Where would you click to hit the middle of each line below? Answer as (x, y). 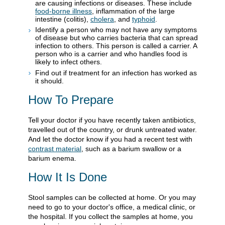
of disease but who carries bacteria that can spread (117, 38)
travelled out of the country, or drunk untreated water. (113, 130)
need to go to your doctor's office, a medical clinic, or (112, 207)
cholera (102, 19)
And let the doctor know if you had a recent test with (110, 139)
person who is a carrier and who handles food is (111, 54)
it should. (49, 81)
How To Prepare (71, 100)
